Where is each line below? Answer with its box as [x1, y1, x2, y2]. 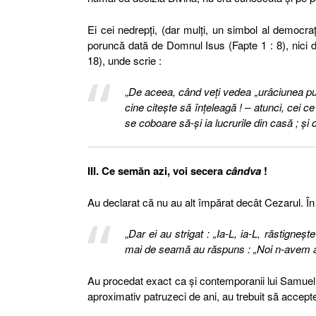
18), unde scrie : [87, 52, 162, 68]
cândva [226, 163, 261, 178]
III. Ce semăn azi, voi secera [87, 163, 226, 178]
